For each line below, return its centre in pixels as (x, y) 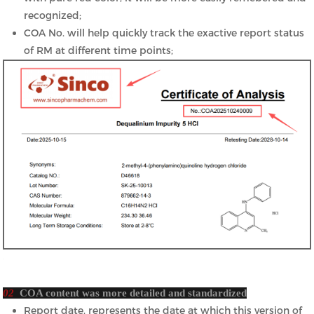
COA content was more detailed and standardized (134, 293)
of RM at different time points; (99, 50)
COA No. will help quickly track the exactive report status (164, 33)
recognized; (53, 15)
